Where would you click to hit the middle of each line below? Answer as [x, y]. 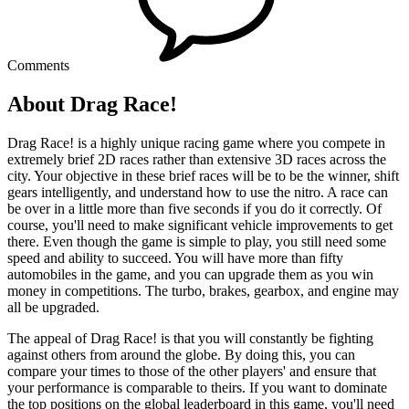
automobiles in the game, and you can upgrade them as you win [190, 274]
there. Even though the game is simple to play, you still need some [197, 241]
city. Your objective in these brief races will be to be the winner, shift [203, 175]
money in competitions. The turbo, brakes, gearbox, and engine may [203, 290]
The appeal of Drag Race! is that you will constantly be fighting [190, 338]
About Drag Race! [92, 104]
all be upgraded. [53, 307]
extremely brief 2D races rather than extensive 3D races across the [197, 159]
